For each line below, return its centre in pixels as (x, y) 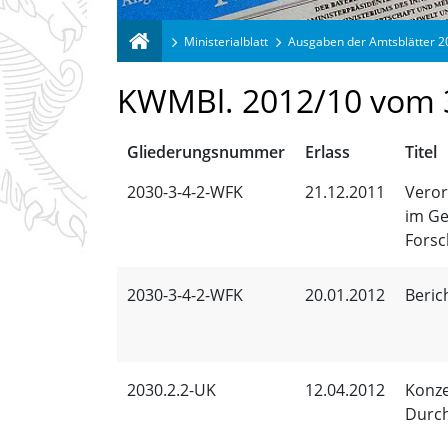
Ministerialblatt (226, 41)
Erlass (327, 152)
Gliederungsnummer (206, 152)
